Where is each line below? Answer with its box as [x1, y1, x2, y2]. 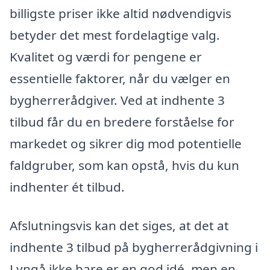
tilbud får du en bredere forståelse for [10, 113, 234, 131]
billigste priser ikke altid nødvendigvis [10, 5, 231, 22]
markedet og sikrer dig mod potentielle [10, 135, 242, 152]
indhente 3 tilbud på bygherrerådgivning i [10, 239, 258, 256]
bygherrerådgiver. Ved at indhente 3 [10, 92, 225, 109]
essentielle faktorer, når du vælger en [10, 70, 230, 87]
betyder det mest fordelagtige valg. [10, 27, 220, 44]
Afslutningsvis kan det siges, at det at [10, 217, 229, 234]
